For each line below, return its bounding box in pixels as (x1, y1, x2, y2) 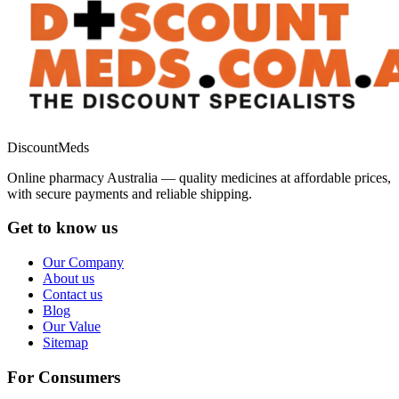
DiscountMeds (7, 139, 89, 155)
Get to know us (7, 218, 118, 238)
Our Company (43, 254, 124, 270)
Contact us (43, 286, 102, 302)
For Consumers (7, 367, 120, 387)
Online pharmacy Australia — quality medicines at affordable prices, (7, 169, 391, 185)
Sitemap (43, 334, 88, 350)
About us (43, 270, 94, 286)
